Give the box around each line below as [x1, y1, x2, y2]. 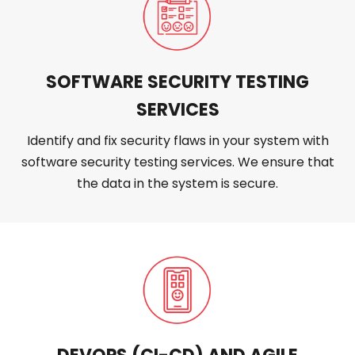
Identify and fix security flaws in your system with [26, 132, 329, 151]
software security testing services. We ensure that [21, 153, 334, 172]
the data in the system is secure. [77, 174, 278, 193]
